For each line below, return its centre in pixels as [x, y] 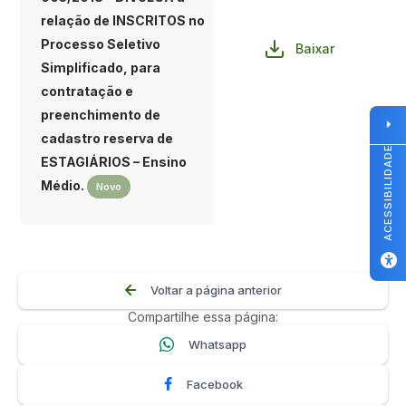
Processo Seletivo [101, 44]
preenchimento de [101, 115]
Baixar [314, 48]
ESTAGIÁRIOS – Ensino [114, 162]
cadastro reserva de [107, 138]
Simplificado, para [101, 68]
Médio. [64, 185]
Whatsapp [217, 344]
